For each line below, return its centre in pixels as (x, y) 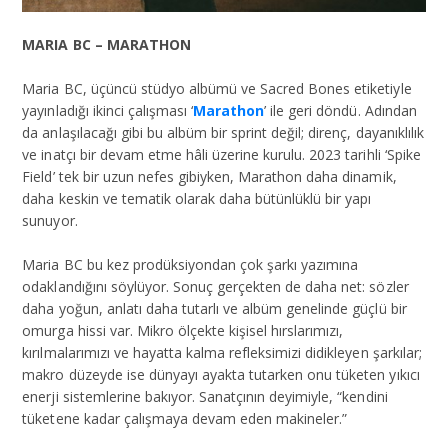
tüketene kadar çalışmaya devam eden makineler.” (185, 418)
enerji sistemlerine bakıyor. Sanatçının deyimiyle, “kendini (205, 396)
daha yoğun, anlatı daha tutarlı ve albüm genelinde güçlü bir (214, 308)
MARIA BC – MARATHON (106, 44)
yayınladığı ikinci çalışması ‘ (108, 110)
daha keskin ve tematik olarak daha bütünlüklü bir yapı (197, 198)
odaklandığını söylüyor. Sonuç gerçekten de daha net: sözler (215, 286)
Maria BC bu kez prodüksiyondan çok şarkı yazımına (190, 264)
